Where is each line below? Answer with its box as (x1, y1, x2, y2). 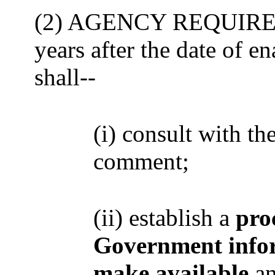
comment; (93, 148, 189, 174)
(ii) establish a (93, 204, 236, 231)
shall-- (34, 64, 96, 90)
